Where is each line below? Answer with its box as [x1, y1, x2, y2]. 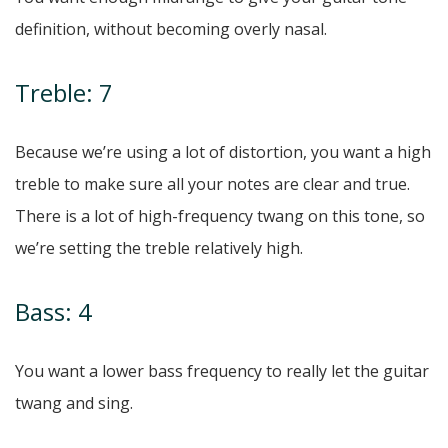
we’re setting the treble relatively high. [15, 237, 303, 260]
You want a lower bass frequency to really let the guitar [15, 360, 429, 383]
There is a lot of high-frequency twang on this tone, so [15, 205, 425, 228]
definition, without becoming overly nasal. [15, 18, 327, 41]
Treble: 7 [15, 76, 113, 110]
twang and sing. [15, 392, 133, 415]
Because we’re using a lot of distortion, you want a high [15, 141, 431, 164]
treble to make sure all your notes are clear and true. [15, 173, 410, 196]
